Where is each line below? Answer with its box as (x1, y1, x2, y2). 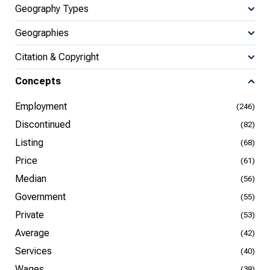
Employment (15, 101, 67, 112)
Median (15, 173, 46, 184)
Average (15, 227, 49, 239)
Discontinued (15, 119, 71, 130)
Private (15, 209, 44, 221)
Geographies (15, 27, 69, 39)
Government (15, 191, 66, 202)
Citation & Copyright (15, 51, 99, 63)
